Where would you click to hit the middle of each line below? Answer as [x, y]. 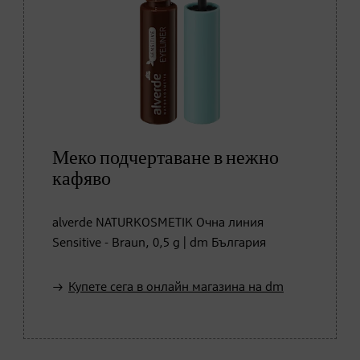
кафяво [82, 179]
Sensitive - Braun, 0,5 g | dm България [159, 243]
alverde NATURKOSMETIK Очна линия [158, 223]
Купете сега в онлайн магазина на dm [176, 287]
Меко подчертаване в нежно [166, 158]
